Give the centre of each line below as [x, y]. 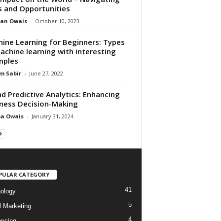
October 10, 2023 [57, 21]
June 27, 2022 [46, 73]
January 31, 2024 [52, 116]
